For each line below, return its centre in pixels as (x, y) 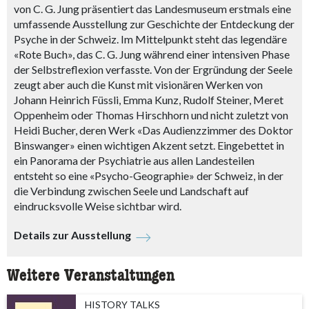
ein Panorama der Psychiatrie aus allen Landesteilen (134, 160)
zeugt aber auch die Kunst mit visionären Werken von (138, 84)
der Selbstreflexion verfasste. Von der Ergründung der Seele (153, 69)
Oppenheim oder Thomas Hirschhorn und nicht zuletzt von (151, 114)
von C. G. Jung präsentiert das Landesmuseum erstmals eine (152, 8)
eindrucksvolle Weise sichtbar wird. (98, 206)
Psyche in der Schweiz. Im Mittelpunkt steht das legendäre (150, 39)
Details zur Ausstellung (72, 235)
